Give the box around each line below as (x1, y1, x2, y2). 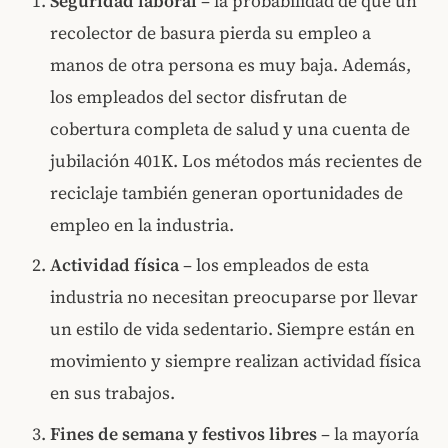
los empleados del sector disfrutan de (50, 84, 348, 109)
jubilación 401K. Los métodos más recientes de (50, 148, 423, 173)
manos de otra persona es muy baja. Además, (50, 52, 412, 77)
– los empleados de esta (179, 253, 370, 278)
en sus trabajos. (50, 381, 176, 406)
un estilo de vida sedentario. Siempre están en (50, 317, 416, 342)
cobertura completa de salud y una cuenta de (50, 116, 411, 141)
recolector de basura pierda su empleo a (50, 20, 372, 45)
